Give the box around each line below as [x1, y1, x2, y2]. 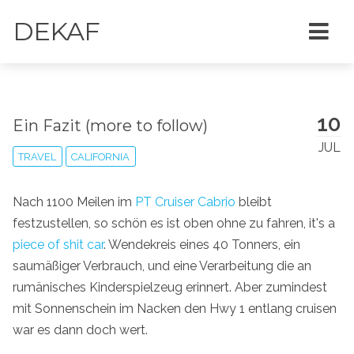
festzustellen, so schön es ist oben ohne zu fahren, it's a [13, 215, 335, 231]
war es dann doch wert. [13, 322, 148, 337]
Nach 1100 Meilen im [13, 194, 135, 209]
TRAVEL [18, 150, 57, 163]
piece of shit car [13, 236, 104, 252]
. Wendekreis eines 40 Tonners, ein [104, 236, 300, 252]
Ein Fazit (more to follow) [13, 115, 208, 135]
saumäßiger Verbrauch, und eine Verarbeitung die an [13, 258, 311, 273]
